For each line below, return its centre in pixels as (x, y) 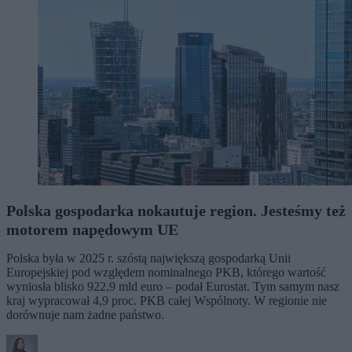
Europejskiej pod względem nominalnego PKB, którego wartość (166, 272)
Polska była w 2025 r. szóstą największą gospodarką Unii (148, 258)
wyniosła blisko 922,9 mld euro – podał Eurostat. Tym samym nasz (173, 286)
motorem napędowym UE (92, 229)
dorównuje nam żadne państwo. (85, 315)
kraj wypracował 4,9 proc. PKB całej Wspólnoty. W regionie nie (167, 301)
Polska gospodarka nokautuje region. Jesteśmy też (176, 211)
